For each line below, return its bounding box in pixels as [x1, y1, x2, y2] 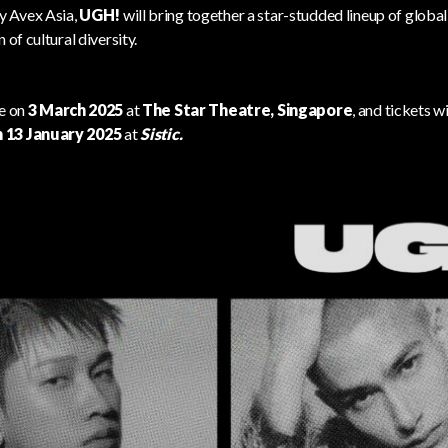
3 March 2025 [27, 99, 124, 119]
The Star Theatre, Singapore [142, 99, 353, 119]
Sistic [140, 123, 179, 143]
